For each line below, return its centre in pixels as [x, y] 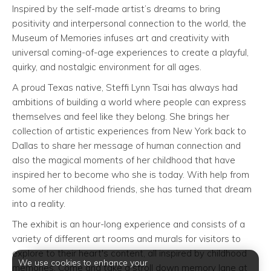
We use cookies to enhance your [83, 263]
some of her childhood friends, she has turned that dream [132, 189]
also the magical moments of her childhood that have [124, 160]
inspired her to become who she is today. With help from [131, 175]
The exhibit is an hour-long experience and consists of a [129, 224]
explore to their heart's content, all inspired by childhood [129, 253]
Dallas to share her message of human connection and [126, 146]
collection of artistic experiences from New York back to [129, 131]
